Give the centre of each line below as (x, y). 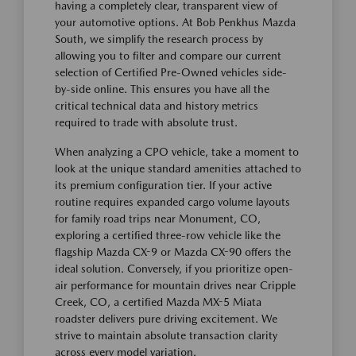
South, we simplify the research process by (159, 39)
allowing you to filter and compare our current (168, 56)
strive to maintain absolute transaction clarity (166, 335)
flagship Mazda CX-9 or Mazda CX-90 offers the (173, 252)
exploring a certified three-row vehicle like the (168, 235)
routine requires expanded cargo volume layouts (172, 202)
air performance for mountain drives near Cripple (175, 285)
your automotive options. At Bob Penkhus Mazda (175, 22)
